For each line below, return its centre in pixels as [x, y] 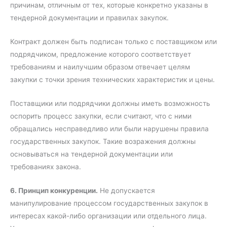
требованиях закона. [46, 166]
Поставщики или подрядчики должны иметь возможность [110, 103]
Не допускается [126, 190]
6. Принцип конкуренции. [54, 190]
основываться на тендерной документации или [91, 154]
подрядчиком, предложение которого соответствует [101, 54]
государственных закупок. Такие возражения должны [103, 141]
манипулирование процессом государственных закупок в [109, 203]
